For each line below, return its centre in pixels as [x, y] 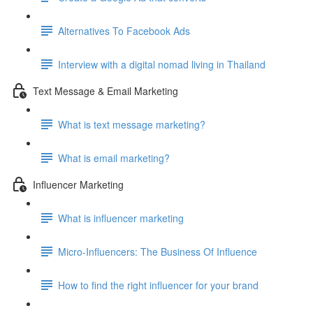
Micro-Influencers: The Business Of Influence [158, 251]
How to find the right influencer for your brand [158, 285]
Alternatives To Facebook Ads [124, 30]
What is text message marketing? [132, 124]
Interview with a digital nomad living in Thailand [162, 64]
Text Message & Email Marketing [105, 90]
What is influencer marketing [121, 218]
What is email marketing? [114, 158]
